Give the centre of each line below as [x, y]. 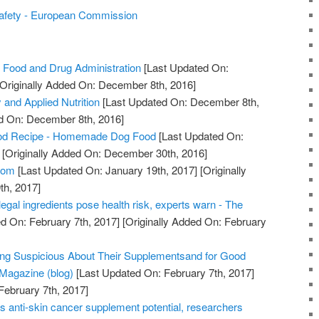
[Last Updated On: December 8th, [180, 102]
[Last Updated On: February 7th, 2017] [164, 273]
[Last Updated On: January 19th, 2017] [106, 170]
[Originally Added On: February [193, 221]
